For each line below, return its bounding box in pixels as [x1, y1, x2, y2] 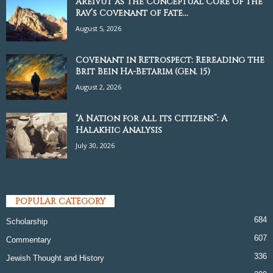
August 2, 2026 [76, 82, 121, 91]
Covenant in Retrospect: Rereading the [76, 54, 264, 66]
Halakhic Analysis [76, 124, 162, 136]
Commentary [6, 235, 51, 245]
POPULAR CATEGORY [15, 196, 105, 208]
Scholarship [6, 217, 48, 227]
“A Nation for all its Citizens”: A [76, 112, 227, 124]
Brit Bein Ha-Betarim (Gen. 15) [76, 65, 210, 77]
